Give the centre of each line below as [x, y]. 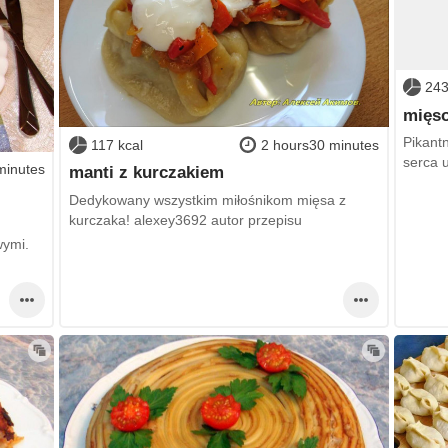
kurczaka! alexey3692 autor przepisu [185, 219]
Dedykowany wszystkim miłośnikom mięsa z [207, 199]
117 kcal [116, 144]
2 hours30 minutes [320, 144]
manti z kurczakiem [146, 172]
